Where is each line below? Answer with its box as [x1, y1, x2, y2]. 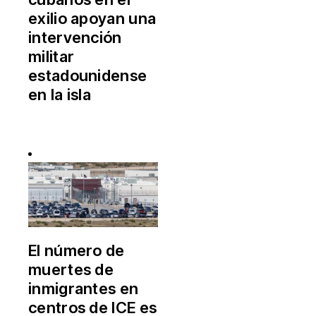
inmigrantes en [28, 279, 139, 298]
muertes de [28, 260, 114, 279]
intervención [28, 28, 122, 47]
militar [28, 47, 75, 66]
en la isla [28, 85, 92, 104]
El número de [28, 241, 125, 260]
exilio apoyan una [28, 8, 157, 28]
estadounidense [28, 66, 147, 85]
